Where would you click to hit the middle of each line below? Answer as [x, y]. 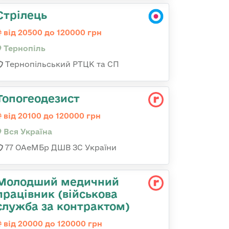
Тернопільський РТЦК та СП [61, 64]
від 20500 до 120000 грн [52, 32]
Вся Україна [27, 132]
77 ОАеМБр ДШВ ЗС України [60, 147]
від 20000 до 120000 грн [52, 224]
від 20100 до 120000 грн [51, 116]
